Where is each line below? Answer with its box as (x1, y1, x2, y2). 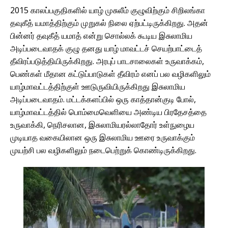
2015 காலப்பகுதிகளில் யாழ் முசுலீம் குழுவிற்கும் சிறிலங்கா (10, 4, 205, 16)
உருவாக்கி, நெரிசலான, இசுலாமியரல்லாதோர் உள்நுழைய (10, 119, 194, 130)
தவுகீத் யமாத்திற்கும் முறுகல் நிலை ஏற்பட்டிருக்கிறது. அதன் (10, 17, 208, 28)
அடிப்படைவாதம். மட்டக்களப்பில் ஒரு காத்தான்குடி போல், (10, 93, 196, 105)
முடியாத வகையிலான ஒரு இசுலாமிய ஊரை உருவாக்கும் (10, 131, 195, 143)
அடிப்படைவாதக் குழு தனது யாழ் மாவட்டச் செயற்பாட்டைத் (10, 42, 202, 54)
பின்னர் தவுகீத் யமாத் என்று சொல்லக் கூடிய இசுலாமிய (10, 30, 192, 41)
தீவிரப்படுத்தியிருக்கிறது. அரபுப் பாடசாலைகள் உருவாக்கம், (10, 55, 204, 67)
